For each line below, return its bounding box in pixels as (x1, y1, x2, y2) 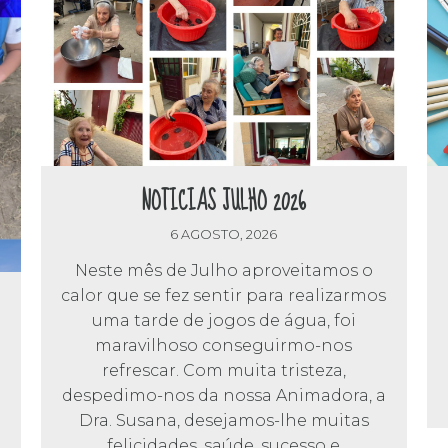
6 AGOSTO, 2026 (170, 226, 278, 242)
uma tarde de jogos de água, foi (91, 310, 356, 330)
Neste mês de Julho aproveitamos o (74, 260, 373, 280)
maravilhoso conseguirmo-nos (95, 335, 353, 355)
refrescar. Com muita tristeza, (101, 360, 346, 380)
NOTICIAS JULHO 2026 (141, 180, 307, 225)
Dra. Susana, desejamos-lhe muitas (78, 410, 369, 430)
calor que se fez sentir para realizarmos (61, 285, 387, 305)
